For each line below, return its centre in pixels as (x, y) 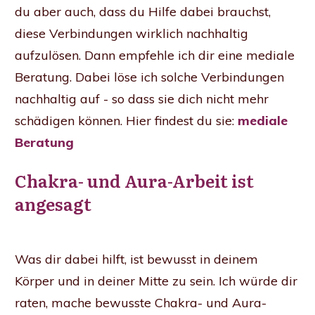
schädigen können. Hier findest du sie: (126, 121)
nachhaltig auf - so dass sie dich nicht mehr (142, 99)
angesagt (53, 204)
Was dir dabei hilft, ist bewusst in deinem (136, 259)
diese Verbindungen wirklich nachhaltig (131, 34)
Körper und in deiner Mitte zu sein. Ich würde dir (156, 281)
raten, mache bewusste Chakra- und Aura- (141, 303)
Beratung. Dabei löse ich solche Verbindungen (149, 77)
